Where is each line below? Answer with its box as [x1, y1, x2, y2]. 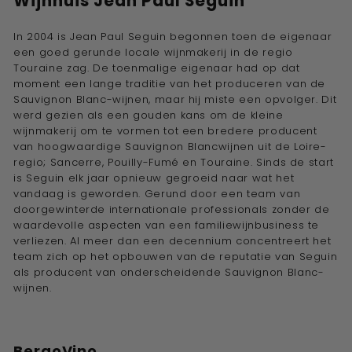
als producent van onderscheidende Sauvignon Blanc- [13, 264, 324, 280]
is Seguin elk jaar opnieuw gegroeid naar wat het [13, 170, 295, 185]
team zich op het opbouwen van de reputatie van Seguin [13, 248, 338, 264]
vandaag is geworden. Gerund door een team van [13, 185, 301, 201]
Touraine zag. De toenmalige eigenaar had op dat [13, 60, 300, 75]
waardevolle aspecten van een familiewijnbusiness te [13, 217, 320, 233]
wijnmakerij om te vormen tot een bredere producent [13, 123, 317, 138]
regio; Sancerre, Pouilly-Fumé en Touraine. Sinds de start [13, 154, 335, 170]
